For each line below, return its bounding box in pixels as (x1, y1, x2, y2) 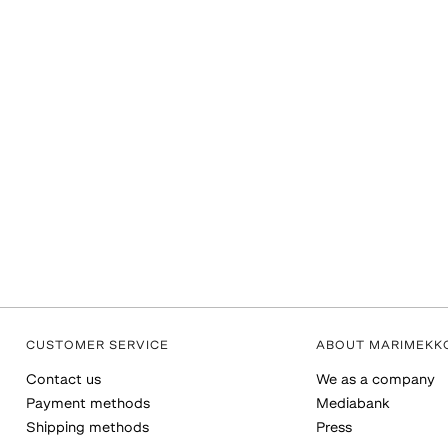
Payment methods (26, 397, 150, 412)
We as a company (316, 373, 435, 388)
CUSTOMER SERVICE (26, 340, 169, 352)
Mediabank (316, 397, 390, 412)
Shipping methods (26, 421, 149, 436)
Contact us (26, 373, 101, 388)
